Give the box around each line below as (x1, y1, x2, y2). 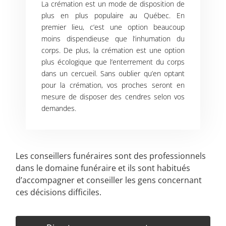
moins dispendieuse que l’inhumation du (41, 33, 185, 43)
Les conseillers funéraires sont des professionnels (16, 150, 206, 161)
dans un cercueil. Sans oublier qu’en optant (41, 68, 185, 78)
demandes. (41, 103, 77, 113)
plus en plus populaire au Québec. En (41, 10, 185, 20)
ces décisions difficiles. (16, 186, 102, 198)
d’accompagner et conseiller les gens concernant (16, 174, 202, 186)
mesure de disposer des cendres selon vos (41, 91, 185, 101)
